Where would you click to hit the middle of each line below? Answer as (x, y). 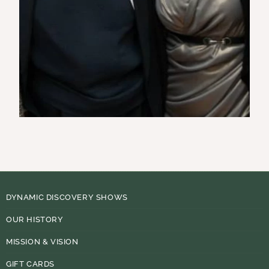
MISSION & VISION (42, 242)
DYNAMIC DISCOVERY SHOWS (67, 197)
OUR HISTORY (35, 219)
